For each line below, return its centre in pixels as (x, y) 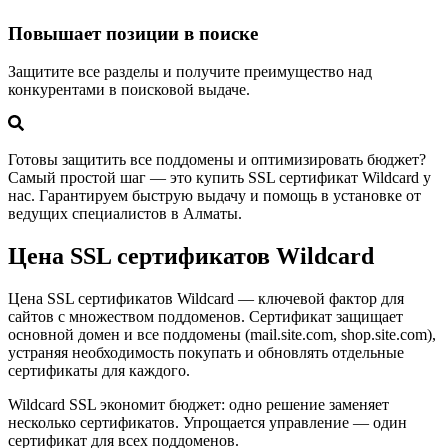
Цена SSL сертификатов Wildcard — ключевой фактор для (206, 299)
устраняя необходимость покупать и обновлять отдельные (206, 353)
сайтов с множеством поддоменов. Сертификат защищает (205, 317)
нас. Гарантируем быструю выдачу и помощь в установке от (214, 196)
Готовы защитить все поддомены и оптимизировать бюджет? (217, 160)
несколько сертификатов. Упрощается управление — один (207, 423)
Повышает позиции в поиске (133, 33)
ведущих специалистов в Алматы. (125, 214)
